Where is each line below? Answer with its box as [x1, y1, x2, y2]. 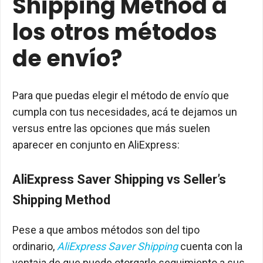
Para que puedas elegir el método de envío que [12, 89, 229, 102]
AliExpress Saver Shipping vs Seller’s [12, 172, 226, 187]
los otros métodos [12, 16, 217, 48]
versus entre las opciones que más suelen [12, 122, 210, 134]
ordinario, [12, 240, 57, 252]
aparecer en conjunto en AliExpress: [12, 139, 180, 151]
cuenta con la [180, 240, 242, 252]
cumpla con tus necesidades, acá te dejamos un [12, 106, 237, 118]
